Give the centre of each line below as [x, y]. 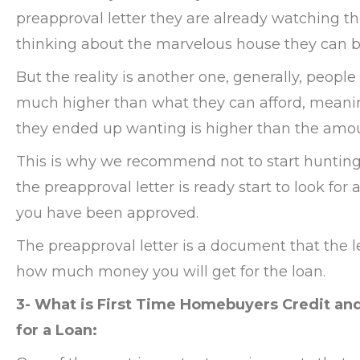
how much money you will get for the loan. [171, 272]
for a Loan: [57, 331]
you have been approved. [107, 213]
